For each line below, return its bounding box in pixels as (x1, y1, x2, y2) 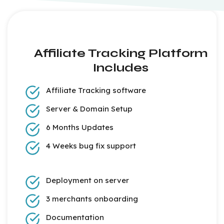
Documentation (46, 212, 104, 222)
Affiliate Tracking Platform (33, 46, 208, 61)
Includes (93, 60, 148, 75)
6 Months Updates (46, 122, 113, 132)
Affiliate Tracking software (46, 85, 146, 95)
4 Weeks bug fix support (46, 141, 136, 151)
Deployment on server (46, 175, 129, 185)
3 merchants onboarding (46, 194, 138, 204)
